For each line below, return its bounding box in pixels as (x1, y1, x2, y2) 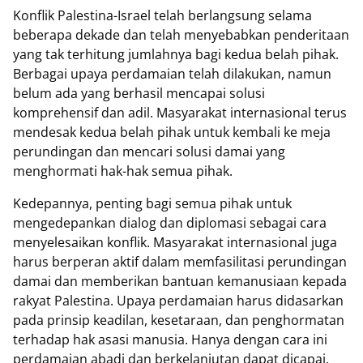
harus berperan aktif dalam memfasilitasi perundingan (13, 253, 347, 271)
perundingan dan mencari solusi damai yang (13, 143, 285, 161)
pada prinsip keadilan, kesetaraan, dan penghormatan (13, 311, 344, 330)
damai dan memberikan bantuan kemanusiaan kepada (13, 272, 347, 291)
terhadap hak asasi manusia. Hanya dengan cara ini (13, 331, 327, 349)
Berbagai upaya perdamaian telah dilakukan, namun (13, 65, 331, 83)
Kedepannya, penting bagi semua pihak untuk (13, 194, 292, 213)
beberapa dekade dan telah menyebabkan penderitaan (13, 26, 349, 45)
